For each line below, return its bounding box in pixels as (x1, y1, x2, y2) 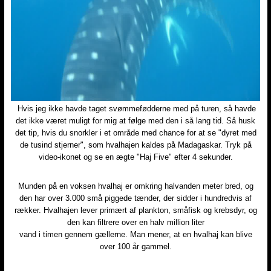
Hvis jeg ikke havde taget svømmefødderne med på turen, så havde (15, 104, 256, 114)
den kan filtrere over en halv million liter (67, 218, 204, 227)
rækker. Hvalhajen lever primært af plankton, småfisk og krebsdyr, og (14, 206, 257, 215)
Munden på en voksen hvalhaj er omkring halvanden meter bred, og (18, 181, 253, 191)
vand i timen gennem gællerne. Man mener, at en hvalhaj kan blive (19, 230, 252, 240)
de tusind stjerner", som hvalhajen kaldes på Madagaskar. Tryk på (19, 140, 252, 150)
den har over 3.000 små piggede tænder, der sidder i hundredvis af (19, 194, 252, 203)
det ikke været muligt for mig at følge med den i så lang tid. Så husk (16, 116, 255, 126)
